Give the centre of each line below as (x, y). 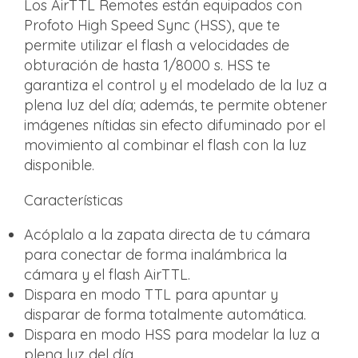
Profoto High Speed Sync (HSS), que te (152, 26)
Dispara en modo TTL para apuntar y (151, 295)
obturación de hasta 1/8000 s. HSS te (147, 66)
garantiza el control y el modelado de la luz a (175, 86)
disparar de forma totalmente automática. (165, 315)
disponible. (59, 165)
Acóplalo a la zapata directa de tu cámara (167, 235)
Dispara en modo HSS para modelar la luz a (172, 335)
